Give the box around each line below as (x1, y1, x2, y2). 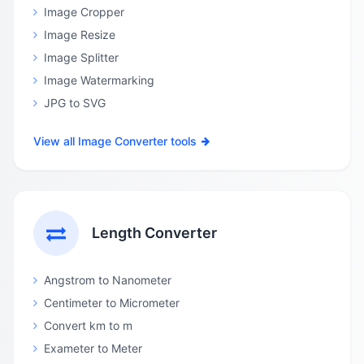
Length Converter (92, 224, 217, 241)
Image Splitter (44, 50, 119, 64)
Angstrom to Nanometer (44, 273, 171, 287)
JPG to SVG (44, 96, 106, 110)
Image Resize (44, 28, 115, 41)
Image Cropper (44, 5, 124, 19)
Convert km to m (44, 318, 132, 332)
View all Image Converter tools (33, 134, 197, 148)
